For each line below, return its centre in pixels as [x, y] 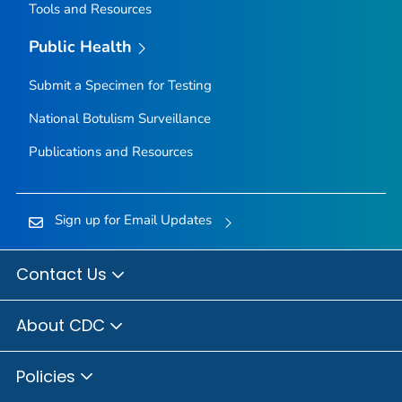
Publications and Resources [110, 151]
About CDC [63, 325]
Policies [48, 376]
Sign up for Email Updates [133, 219]
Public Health [80, 47]
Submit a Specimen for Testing [120, 85]
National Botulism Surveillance [119, 118]
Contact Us [64, 275]
